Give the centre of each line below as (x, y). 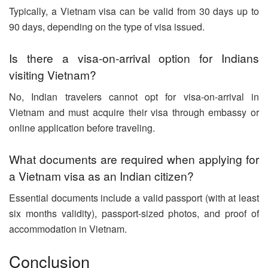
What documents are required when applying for (134, 159)
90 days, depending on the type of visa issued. (107, 26)
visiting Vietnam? (53, 75)
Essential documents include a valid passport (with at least (134, 198)
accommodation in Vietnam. (68, 229)
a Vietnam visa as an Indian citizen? (101, 176)
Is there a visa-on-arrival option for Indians (134, 58)
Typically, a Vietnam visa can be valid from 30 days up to (134, 11)
